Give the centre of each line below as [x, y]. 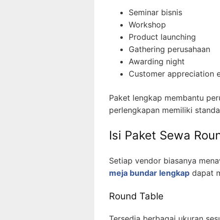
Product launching [162, 37]
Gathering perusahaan [169, 49]
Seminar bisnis [155, 13]
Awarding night [157, 62]
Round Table [136, 196]
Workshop [147, 25]
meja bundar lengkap [149, 173]
